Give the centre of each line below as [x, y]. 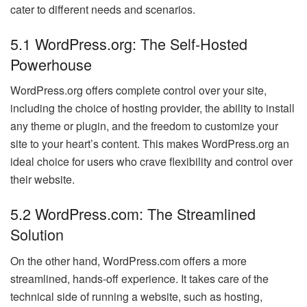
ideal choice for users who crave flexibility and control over [151, 162]
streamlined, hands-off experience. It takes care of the [139, 278]
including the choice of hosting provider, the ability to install [152, 108]
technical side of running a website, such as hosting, [136, 296]
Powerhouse [51, 64]
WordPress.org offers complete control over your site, [138, 90]
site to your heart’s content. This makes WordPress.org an [150, 144]
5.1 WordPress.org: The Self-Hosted [129, 43]
